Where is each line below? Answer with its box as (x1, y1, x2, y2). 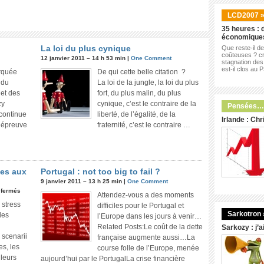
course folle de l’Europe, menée (97, 244, 199, 252)
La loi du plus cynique (41, 44, 131, 53)
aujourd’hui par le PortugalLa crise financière (41, 255, 185, 263)
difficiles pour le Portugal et (97, 202, 184, 210)
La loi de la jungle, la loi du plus (97, 78, 199, 87)
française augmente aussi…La (97, 233, 195, 242)
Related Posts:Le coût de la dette (97, 223, 203, 231)
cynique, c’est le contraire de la (97, 100, 196, 108)
